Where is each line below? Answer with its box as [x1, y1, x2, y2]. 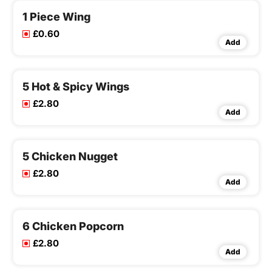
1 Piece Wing [22, 10, 90, 24]
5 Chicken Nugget [22, 150, 118, 163]
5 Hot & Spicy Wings [22, 80, 129, 93]
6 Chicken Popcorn [22, 220, 124, 233]
